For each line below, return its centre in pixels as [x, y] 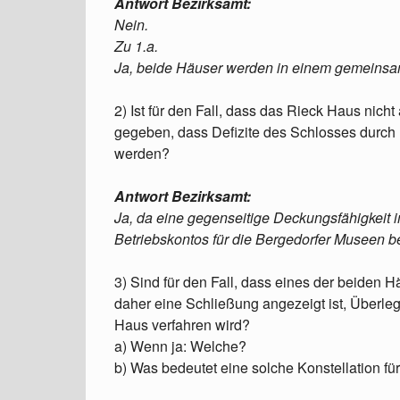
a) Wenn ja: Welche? [180, 346]
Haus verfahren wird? [182, 325]
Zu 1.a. [136, 46]
